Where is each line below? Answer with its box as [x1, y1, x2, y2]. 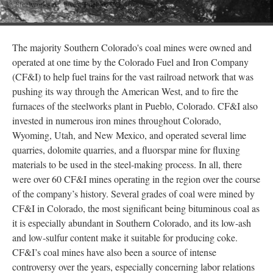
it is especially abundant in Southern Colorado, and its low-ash [12, 216, 251, 229]
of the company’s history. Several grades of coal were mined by [12, 187, 255, 200]
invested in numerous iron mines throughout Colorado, [12, 114, 221, 127]
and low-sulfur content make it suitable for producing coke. [12, 231, 238, 244]
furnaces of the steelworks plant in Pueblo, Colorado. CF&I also [12, 99, 258, 112]
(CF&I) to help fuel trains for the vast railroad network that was [12, 70, 253, 83]
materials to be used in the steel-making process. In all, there [12, 158, 242, 171]
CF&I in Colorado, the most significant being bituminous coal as [12, 202, 260, 214]
